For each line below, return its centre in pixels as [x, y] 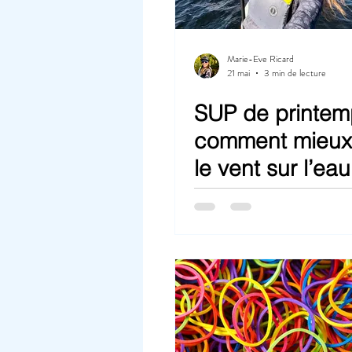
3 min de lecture [295, 73]
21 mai [238, 73]
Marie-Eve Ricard [260, 59]
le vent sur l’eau [272, 168]
